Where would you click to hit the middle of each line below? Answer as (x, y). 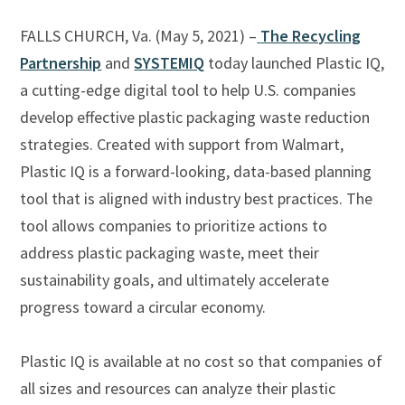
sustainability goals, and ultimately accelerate (175, 279)
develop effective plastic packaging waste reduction (195, 117)
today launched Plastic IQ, (295, 62)
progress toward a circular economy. (143, 306)
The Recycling (311, 35)
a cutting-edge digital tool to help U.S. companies (188, 89)
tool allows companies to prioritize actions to (174, 225)
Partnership (61, 62)
